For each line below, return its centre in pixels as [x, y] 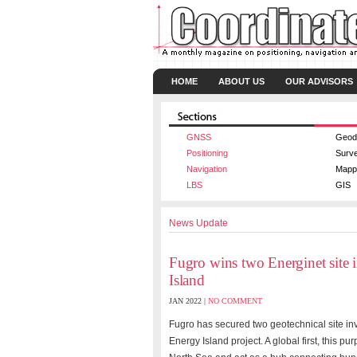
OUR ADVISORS [319, 81]
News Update [198, 223]
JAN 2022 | [188, 301]
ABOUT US [241, 81]
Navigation [207, 169]
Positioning [207, 153]
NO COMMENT [235, 301]
